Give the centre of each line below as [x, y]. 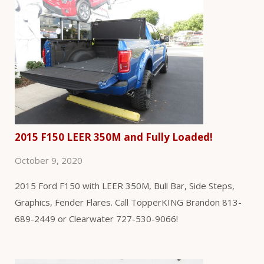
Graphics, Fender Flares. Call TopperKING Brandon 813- [128, 202]
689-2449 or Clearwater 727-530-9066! [96, 219]
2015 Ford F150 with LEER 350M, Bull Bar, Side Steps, [125, 186]
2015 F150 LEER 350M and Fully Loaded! [114, 137]
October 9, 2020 [49, 161]
